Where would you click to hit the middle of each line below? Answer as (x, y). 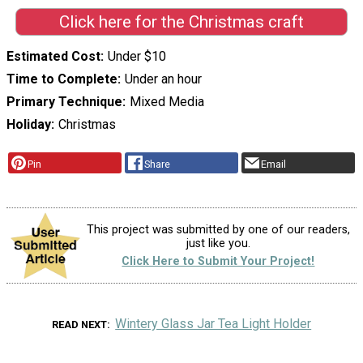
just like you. (218, 244)
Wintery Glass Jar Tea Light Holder (214, 323)
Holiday (29, 125)
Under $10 (137, 57)
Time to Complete (62, 79)
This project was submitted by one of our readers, (218, 230)
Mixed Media (167, 102)
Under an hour (163, 79)
